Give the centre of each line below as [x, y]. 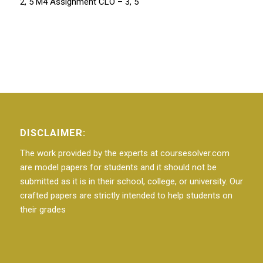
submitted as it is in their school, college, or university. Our [131, 181]
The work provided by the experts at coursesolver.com [124, 153]
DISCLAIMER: [53, 133]
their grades [43, 209]
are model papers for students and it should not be [118, 167]
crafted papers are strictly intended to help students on [126, 195]
